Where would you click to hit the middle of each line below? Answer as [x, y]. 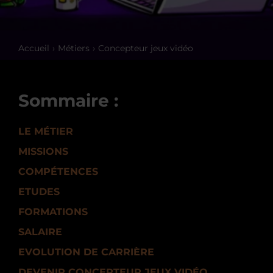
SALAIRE [40, 232]
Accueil [34, 48]
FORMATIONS [53, 212]
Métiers [74, 48]
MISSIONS [43, 151]
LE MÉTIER [46, 131]
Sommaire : [68, 101]
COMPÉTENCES [58, 172]
